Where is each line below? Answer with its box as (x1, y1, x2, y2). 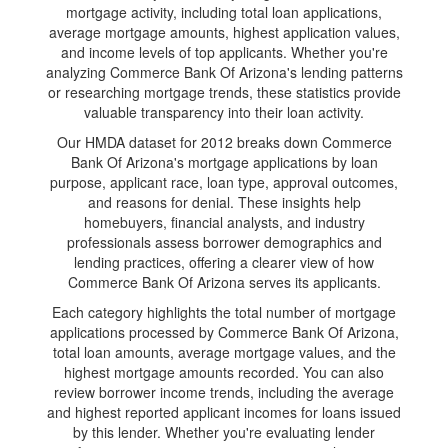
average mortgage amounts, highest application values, (48, 22, 400, 42)
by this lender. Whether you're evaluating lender (73, 422, 375, 442)
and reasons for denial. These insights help (87, 192, 361, 212)
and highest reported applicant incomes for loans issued (47, 402, 401, 422)
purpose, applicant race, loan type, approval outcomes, (50, 172, 398, 192)
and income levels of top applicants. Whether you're (60, 42, 388, 62)
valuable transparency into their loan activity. (84, 102, 364, 122)
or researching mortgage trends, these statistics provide (47, 82, 401, 102)
